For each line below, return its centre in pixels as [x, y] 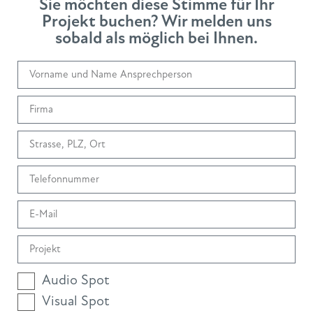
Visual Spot [76, 300]
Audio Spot [76, 279]
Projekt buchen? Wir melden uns [156, 21]
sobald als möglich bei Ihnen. [156, 38]
